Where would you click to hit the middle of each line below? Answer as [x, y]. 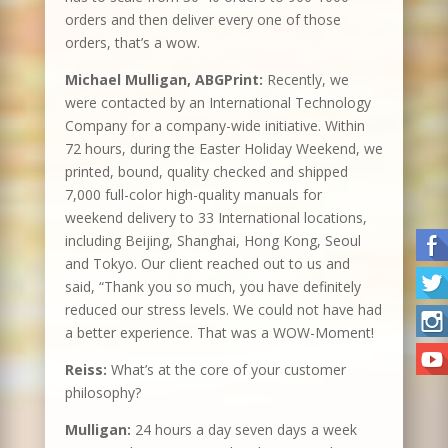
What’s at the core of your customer [228, 370]
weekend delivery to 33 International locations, [215, 218]
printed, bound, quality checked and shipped [206, 172]
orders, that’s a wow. [132, 43]
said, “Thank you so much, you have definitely [212, 287]
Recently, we [305, 80]
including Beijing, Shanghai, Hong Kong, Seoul [212, 241]
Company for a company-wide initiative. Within [214, 126]
